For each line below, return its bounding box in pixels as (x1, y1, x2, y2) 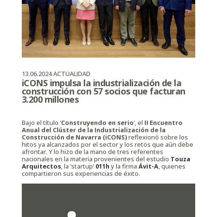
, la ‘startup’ (61, 162, 95, 171)
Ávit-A (138, 162, 158, 171)
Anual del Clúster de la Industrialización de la (21, 125, 166, 135)
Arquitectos (21, 162, 61, 171)
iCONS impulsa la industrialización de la (21, 77, 182, 89)
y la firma (109, 162, 139, 171)
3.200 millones (21, 93, 79, 106)
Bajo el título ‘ (21, 118, 61, 127)
